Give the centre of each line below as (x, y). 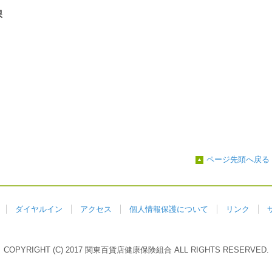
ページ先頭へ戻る (238, 159)
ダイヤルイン (39, 209)
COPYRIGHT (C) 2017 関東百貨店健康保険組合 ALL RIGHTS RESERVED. (136, 250)
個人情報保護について (169, 209)
